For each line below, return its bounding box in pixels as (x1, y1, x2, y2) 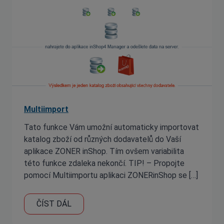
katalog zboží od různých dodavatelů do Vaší (24, 134, 181, 144)
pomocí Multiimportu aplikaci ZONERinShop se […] (24, 170, 198, 180)
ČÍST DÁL (36, 199, 71, 208)
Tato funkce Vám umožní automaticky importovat (24, 122, 199, 132)
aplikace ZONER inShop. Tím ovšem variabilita (24, 146, 184, 156)
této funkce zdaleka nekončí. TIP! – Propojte (24, 158, 184, 168)
